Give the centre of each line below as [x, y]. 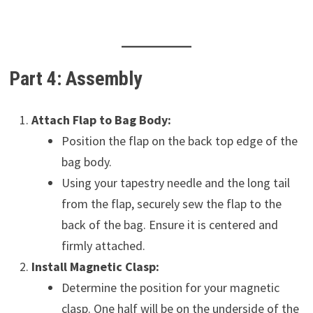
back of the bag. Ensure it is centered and [169, 224]
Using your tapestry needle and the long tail [175, 182]
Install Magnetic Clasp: [95, 266]
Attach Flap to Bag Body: [101, 119]
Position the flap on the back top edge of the [179, 140]
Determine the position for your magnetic [170, 287]
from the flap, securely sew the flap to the [171, 203]
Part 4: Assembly [75, 78]
